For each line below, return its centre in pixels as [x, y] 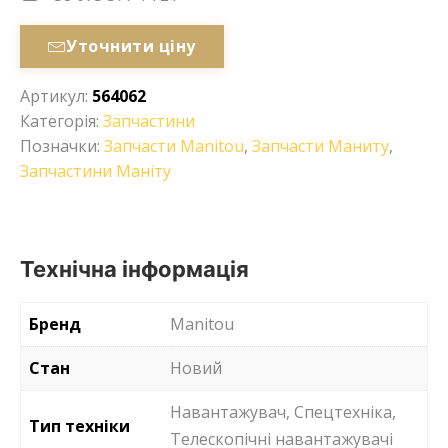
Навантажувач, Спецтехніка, [283, 411]
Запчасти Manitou [174, 145]
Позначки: [62, 145]
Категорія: [61, 120]
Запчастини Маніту [95, 170]
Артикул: [56, 95]
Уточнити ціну [131, 46]
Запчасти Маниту [320, 145]
